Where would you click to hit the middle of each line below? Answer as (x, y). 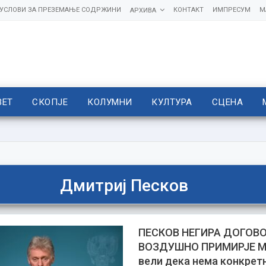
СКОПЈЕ (50, 102)
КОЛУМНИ (110, 102)
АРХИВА (143, 10)
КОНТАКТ (188, 10)
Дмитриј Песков (124, 185)
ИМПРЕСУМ (231, 10)
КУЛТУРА (172, 102)
